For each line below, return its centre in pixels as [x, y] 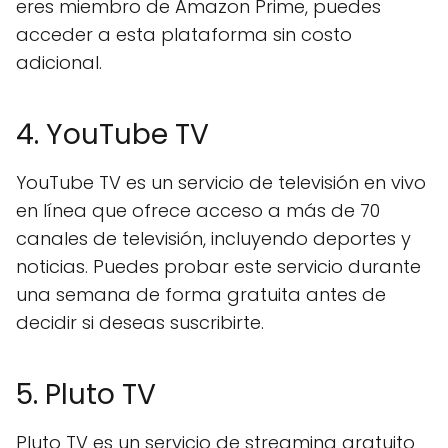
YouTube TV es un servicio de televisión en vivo [221, 182]
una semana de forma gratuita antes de [201, 294]
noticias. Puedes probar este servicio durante [218, 266]
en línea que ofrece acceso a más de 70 [198, 210]
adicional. [59, 62]
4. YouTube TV [112, 134]
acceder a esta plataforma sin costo [184, 34]
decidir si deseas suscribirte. [140, 322]
